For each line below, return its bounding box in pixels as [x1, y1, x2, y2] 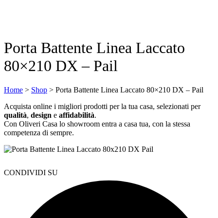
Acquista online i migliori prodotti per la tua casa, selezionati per [4, 102, 200, 110]
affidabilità [59, 110, 94, 119]
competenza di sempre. [4, 128, 74, 137]
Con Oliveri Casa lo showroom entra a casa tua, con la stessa [4, 119, 190, 128]
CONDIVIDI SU [4, 168, 58, 177]
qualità [4, 110, 27, 119]
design [31, 110, 52, 119]
